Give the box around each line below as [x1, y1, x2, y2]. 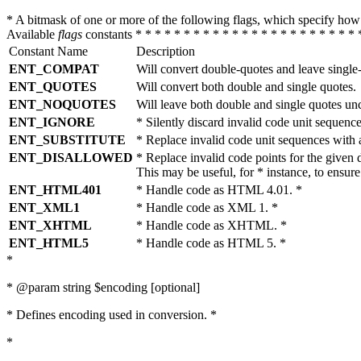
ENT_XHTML [9, 218, 92, 232]
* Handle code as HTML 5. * [136, 236, 286, 250]
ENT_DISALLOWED [9, 151, 133, 164]
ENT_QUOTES [9, 80, 97, 93]
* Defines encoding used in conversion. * [6, 308, 217, 322]
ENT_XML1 [9, 201, 80, 214]
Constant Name [9, 44, 88, 58]
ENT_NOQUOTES [9, 98, 116, 111]
